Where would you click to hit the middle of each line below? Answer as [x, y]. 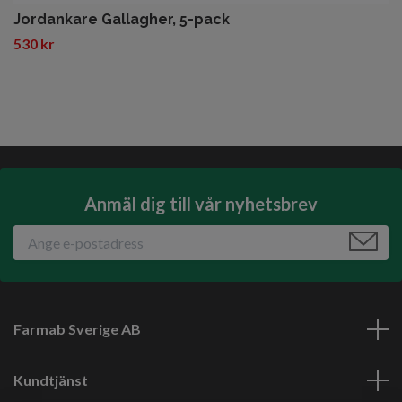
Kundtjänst [51, 380]
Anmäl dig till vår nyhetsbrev [201, 203]
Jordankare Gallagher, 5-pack [122, 19]
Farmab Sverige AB [77, 329]
